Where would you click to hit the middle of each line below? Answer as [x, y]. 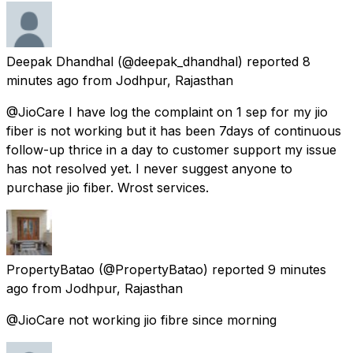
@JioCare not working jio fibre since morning [141, 320]
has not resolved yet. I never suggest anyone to [149, 168]
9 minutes [297, 269]
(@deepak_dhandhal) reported [208, 61]
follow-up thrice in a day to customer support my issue [171, 149]
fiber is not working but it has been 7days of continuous [174, 130]
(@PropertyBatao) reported [181, 269]
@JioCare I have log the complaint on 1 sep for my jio [167, 111]
